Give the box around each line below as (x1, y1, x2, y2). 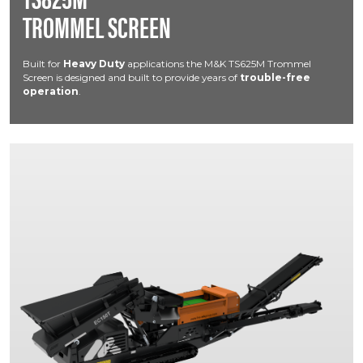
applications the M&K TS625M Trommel (125, 58, 311, 70)
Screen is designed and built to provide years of (23, 71, 237, 83)
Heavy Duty (63, 58, 125, 70)
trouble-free (237, 71, 310, 83)
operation (23, 85, 79, 97)
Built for (23, 58, 63, 70)
